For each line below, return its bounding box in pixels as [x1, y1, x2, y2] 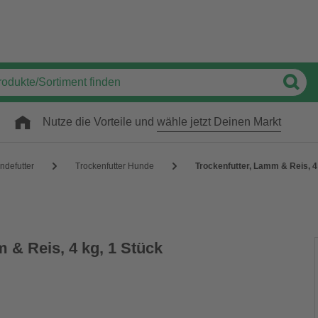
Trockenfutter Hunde [75, 160, 154, 171]
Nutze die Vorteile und [43, 116, 157, 128]
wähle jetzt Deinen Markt [157, 116, 281, 128]
